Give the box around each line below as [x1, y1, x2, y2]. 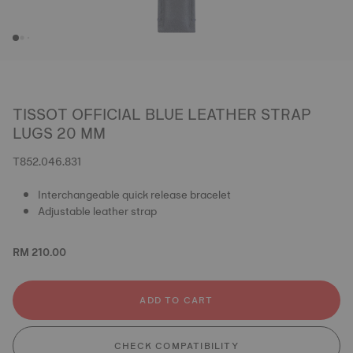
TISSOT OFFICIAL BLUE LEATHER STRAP [13, 101, 311, 128]
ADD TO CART [139, 292, 214, 308]
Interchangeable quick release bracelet [38, 185, 231, 204]
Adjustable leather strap [38, 202, 157, 221]
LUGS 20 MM [13, 120, 106, 147]
